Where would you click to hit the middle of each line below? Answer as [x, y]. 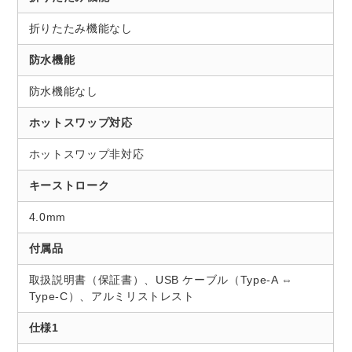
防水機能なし [63, 92]
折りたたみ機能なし [81, 29]
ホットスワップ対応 [81, 123]
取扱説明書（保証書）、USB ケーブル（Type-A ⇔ [161, 280]
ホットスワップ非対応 [86, 154]
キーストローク [69, 186]
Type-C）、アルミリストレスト [112, 297]
